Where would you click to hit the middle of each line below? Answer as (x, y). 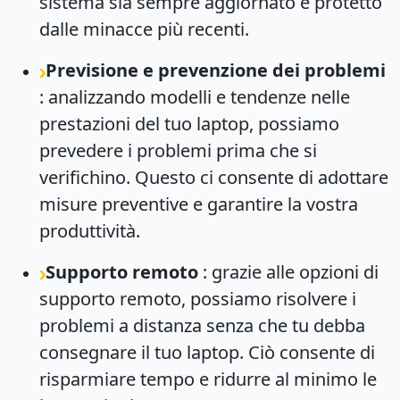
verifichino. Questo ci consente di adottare (214, 177)
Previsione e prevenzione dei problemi (216, 70)
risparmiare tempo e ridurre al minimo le (208, 379)
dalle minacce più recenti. (144, 29)
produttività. (90, 230)
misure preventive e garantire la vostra (199, 204)
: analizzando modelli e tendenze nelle (195, 96)
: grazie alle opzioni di (288, 271)
